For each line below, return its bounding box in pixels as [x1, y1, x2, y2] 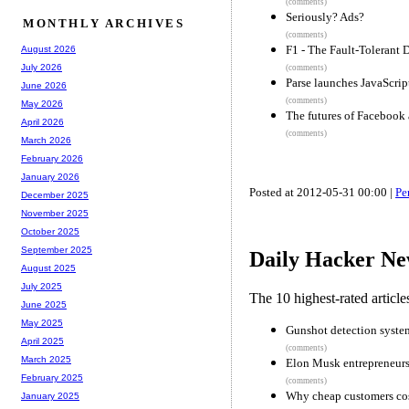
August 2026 [21, 44, 76, 55]
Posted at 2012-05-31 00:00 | [249, 184, 395, 199]
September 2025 [21, 245, 92, 256]
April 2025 [21, 336, 64, 347]
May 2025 [21, 318, 63, 329]
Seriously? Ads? [286, 9, 364, 24]
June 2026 [21, 80, 67, 91]
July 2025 [21, 281, 62, 292]
